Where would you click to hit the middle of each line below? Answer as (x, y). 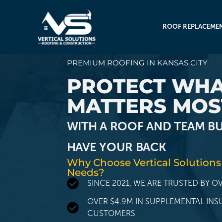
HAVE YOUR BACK (116, 147)
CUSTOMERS (111, 213)
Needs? (85, 172)
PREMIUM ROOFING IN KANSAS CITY (137, 62)
